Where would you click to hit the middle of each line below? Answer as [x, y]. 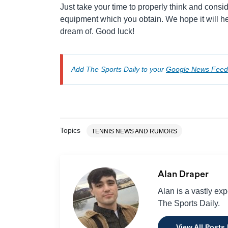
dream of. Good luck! [97, 32]
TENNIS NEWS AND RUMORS [134, 132]
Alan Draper [184, 174]
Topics [70, 131]
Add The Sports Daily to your [119, 69]
